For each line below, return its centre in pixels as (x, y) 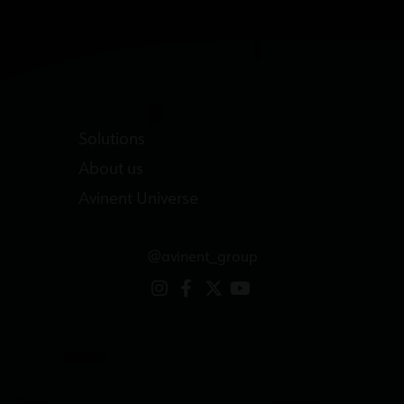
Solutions (112, 140)
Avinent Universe (139, 200)
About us (111, 170)
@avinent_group (202, 258)
